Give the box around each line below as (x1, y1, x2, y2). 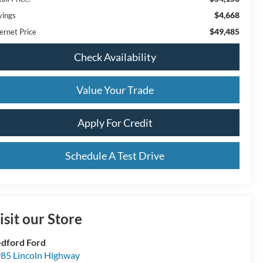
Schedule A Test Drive (65, 149, 164, 162)
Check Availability (73, 50, 156, 63)
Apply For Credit (77, 116, 153, 129)
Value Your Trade (76, 83, 154, 96)
